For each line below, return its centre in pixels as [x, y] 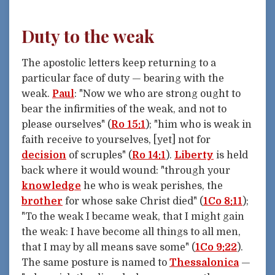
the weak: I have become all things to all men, [131, 232]
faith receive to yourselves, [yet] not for [116, 140]
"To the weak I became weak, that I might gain [133, 217]
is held [231, 156]
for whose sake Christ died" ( [133, 202]
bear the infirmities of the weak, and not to [124, 110]
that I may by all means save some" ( [108, 248]
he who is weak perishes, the [152, 186]
